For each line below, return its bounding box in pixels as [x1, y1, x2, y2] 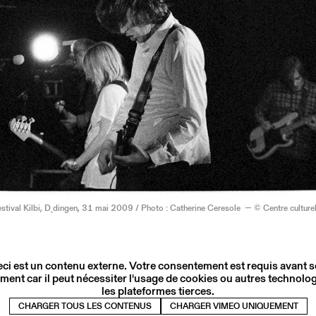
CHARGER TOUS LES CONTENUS [18, 299, 152, 312]
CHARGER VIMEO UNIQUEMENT [169, 299, 298, 312]
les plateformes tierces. [102, 282, 214, 299]
